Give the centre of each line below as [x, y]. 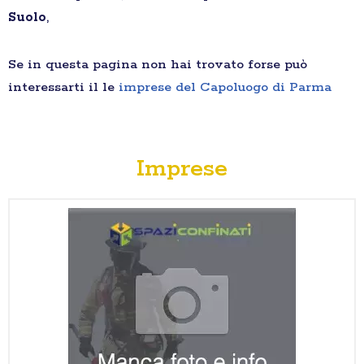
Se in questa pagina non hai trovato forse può [158, 65]
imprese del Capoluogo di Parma [225, 88]
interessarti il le [63, 88]
